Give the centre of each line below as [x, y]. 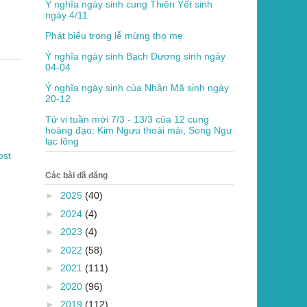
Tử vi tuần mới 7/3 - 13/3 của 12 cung [127, 119]
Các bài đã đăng [76, 176]
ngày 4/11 [66, 15]
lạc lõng [62, 141]
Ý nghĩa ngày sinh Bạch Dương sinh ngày [135, 56]
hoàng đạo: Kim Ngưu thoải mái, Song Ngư [139, 130]
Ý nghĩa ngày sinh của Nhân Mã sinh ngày [137, 87]
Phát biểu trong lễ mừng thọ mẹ [114, 35]
